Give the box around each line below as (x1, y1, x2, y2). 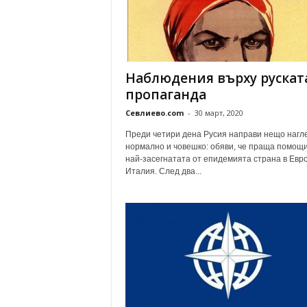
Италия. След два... (125, 167, 201, 176)
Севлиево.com (125, 108, 184, 118)
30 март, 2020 (194, 108, 243, 118)
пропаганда (125, 86, 206, 103)
